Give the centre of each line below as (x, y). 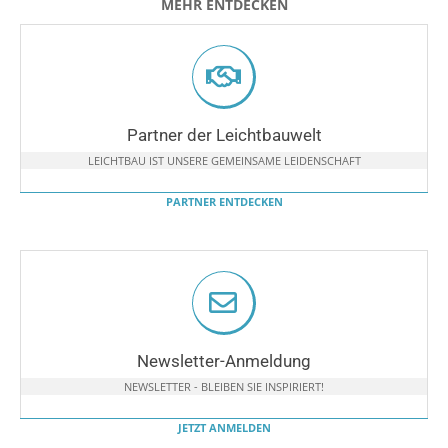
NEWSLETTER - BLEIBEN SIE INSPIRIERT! (224, 386)
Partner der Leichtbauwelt (224, 134)
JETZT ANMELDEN (224, 427)
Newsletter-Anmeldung (224, 360)
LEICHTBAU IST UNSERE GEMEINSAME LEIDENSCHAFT (224, 160)
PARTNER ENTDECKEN (224, 201)
